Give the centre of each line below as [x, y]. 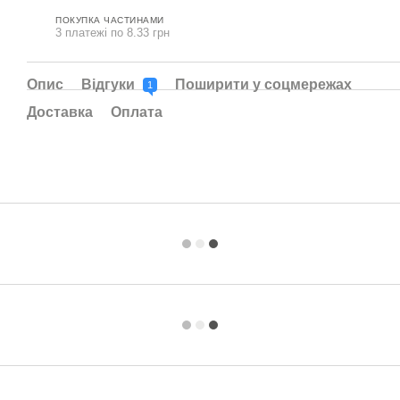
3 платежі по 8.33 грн [112, 32]
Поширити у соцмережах [263, 84]
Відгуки [110, 84]
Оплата [137, 112]
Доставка [60, 112]
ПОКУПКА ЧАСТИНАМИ [110, 20]
